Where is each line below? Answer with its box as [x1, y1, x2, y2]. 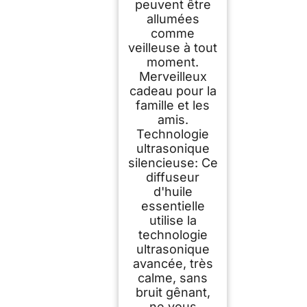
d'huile [153, 184, 193, 199]
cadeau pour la [129, 84, 217, 99]
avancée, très [132, 256, 213, 271]
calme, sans [138, 271, 208, 286]
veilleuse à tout [128, 40, 217, 56]
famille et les [136, 98, 210, 113]
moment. [147, 55, 199, 70]
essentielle [140, 199, 205, 214]
